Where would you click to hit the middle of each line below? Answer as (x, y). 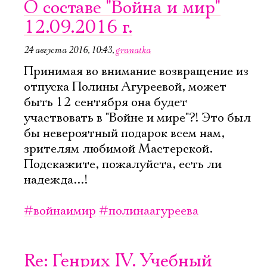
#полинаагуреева (149, 211)
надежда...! (56, 180)
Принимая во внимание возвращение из (136, 72)
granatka (133, 50)
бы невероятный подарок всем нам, (124, 133)
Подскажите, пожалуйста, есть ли (123, 164)
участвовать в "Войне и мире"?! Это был (137, 118)
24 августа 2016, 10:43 (68, 50)
